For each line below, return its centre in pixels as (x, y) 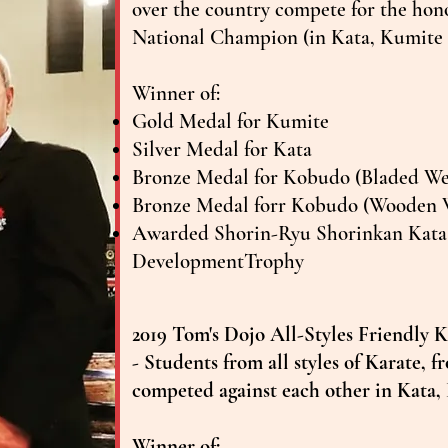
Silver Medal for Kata (222, 149)
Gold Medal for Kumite (230, 121)
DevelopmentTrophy (218, 261)
